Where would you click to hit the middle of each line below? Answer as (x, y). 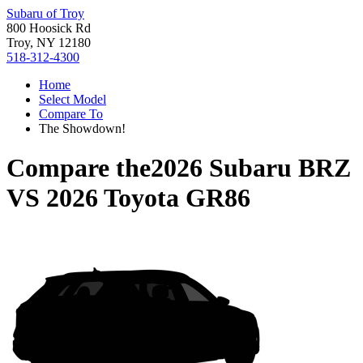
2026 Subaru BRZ (251, 168)
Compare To (71, 114)
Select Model (73, 99)
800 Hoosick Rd (49, 28)
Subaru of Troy (45, 13)
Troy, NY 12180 (49, 43)
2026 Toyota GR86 (148, 198)
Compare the (79, 168)
